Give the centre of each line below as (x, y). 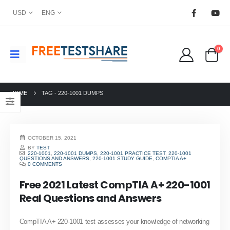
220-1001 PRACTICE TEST (133, 153)
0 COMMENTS (45, 164)
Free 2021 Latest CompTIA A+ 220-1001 (115, 185)
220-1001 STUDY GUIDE (122, 158)
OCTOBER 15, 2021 (52, 138)
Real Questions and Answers (90, 198)
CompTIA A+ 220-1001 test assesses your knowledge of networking (114, 221)
